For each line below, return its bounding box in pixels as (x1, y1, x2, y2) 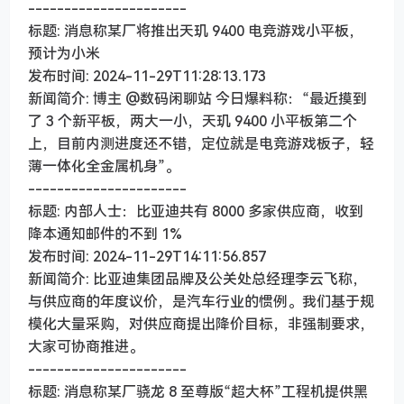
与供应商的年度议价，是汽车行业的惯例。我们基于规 (28, 291, 374, 312)
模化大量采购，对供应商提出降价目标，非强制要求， (28, 314, 374, 335)
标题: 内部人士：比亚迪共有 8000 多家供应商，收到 (28, 201, 363, 222)
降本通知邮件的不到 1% (28, 224, 182, 244)
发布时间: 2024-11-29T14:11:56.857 (28, 246, 266, 267)
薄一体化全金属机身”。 (28, 156, 179, 177)
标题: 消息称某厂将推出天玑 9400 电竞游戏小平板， (28, 21, 363, 41)
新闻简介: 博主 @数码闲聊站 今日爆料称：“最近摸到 (28, 88, 367, 109)
